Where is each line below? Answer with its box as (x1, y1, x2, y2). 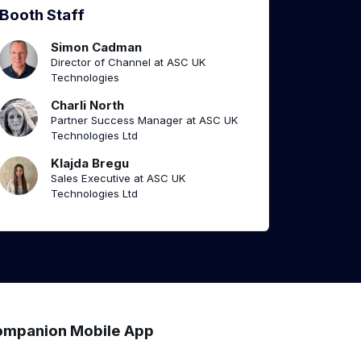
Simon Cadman (51, 39, 142, 56)
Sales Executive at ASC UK (51, 172, 185, 185)
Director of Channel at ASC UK (51, 56, 205, 69)
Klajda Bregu (51, 156, 129, 172)
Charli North (51, 98, 124, 114)
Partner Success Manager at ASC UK (51, 114, 238, 127)
